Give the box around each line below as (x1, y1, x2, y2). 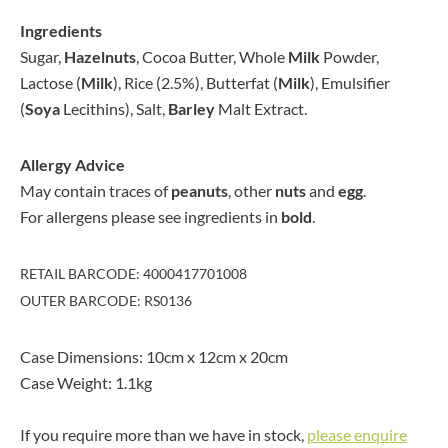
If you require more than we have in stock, (20, 425, 307, 444)
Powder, (320, 47, 379, 66)
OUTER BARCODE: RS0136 (20, 292, 192, 309)
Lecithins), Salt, (60, 99, 168, 118)
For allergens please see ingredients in (20, 207, 281, 226)
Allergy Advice (20, 155, 125, 174)
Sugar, (20, 47, 64, 66)
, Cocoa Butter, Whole (136, 47, 288, 66)
